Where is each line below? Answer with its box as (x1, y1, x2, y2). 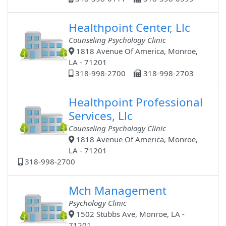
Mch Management (69, 183, 167, 199)
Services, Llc (69, 108, 133, 124)
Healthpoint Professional (69, 94, 203, 110)
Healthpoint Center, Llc (69, 20, 191, 36)
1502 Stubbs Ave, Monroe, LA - (74, 209, 185, 219)
